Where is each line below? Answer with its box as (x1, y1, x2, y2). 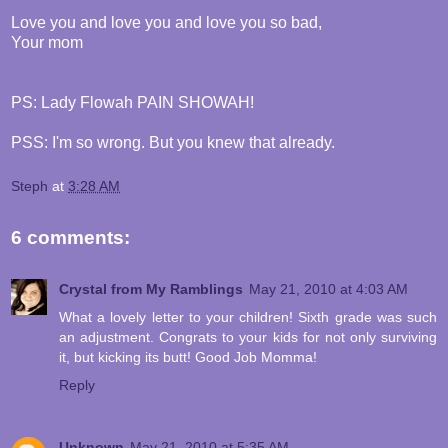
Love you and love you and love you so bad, (11, 14, 322, 32)
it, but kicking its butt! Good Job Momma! (59, 349, 317, 366)
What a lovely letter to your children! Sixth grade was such (59, 309, 437, 326)
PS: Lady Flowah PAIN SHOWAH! (11, 94, 254, 112)
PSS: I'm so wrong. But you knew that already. (11, 134, 335, 152)
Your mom (11, 34, 83, 52)
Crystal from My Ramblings (59, 281, 243, 298)
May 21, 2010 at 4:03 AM (249, 281, 408, 298)
